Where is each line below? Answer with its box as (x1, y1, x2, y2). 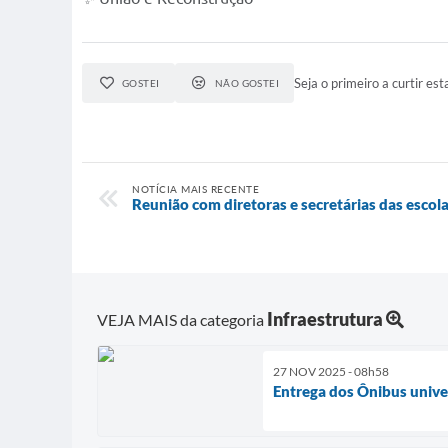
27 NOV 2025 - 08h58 (273, 364, 389, 380)
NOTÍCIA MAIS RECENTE (132, 183, 259, 195)
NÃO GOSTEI (214, 77, 280, 89)
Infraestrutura (267, 308, 383, 331)
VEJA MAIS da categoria (97, 310, 267, 330)
